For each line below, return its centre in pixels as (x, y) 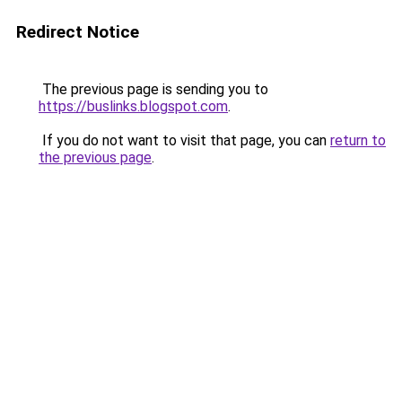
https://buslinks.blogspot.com (133, 106)
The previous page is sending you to (153, 89)
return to (358, 140)
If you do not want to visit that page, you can (184, 140)
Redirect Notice (78, 32)
